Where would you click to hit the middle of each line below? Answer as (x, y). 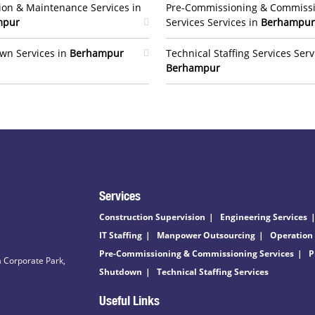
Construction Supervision (152, 217)
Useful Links (129, 300)
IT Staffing (121, 235)
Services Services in (213, 22)
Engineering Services (264, 217)
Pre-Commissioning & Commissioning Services (197, 253)
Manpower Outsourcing (206, 235)
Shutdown (121, 272)
